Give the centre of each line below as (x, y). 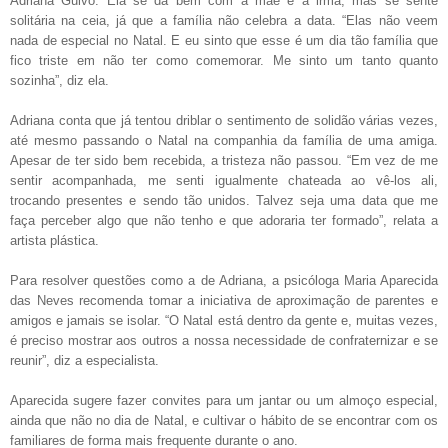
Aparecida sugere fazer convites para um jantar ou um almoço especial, (224, 400)
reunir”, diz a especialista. (84, 360)
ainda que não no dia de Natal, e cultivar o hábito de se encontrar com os (224, 420)
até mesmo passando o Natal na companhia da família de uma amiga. (224, 140)
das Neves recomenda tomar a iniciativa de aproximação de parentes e (224, 300)
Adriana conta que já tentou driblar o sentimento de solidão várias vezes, (224, 120)
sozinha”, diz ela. (59, 80)
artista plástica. (54, 240)
